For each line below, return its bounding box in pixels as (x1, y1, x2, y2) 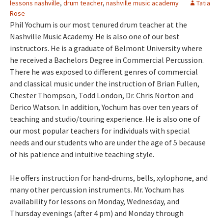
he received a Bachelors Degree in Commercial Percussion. (10, 55, 204, 65)
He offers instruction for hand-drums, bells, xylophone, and (10, 172, 208, 183)
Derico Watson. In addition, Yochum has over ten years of (10, 102, 198, 112)
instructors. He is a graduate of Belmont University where (10, 43, 202, 53)
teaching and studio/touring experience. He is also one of (10, 113, 200, 124)
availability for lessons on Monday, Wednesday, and (10, 196, 179, 206)
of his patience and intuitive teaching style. (10, 149, 154, 159)
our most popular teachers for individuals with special (10, 125, 190, 136)
